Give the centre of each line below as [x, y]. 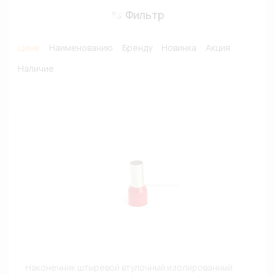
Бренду [137, 48]
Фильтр [145, 15]
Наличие [36, 68]
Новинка [179, 48]
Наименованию [81, 48]
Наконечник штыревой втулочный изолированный [129, 267]
